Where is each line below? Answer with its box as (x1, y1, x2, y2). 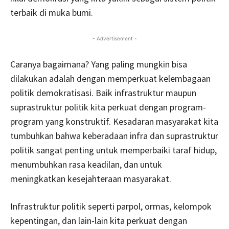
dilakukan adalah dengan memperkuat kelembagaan (10, 72, 211, 84)
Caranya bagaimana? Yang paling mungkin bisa (10, 58, 187, 70)
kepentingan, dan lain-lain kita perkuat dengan (10, 214, 187, 226)
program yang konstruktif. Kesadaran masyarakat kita (10, 115, 218, 127)
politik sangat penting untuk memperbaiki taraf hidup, (10, 144, 217, 156)
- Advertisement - (92, 35, 137, 41)
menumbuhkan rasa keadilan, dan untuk (10, 158, 162, 170)
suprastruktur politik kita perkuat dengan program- (10, 101, 206, 113)
